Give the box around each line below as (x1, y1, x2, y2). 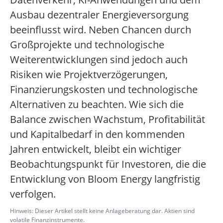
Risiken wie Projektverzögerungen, (10, 68, 168, 82)
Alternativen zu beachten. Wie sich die (10, 98, 184, 111)
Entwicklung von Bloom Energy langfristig (10, 172, 200, 186)
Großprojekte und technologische (10, 38, 164, 52)
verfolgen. (10, 187, 56, 201)
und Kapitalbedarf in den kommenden (10, 127, 185, 141)
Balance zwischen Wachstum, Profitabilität (10, 112, 205, 126)
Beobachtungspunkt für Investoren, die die (10, 157, 206, 171)
